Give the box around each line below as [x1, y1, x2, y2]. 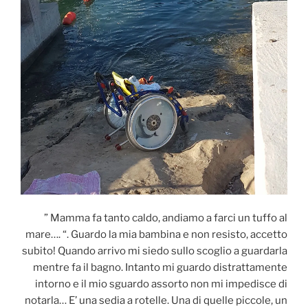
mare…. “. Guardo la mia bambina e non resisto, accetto [25, 228, 287, 241]
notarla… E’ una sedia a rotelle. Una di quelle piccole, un [25, 294, 287, 307]
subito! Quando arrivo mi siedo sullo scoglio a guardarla [22, 244, 287, 257]
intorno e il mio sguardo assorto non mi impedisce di [35, 277, 287, 290]
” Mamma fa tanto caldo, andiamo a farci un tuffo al [44, 211, 287, 224]
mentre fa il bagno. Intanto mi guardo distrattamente [33, 261, 287, 274]
